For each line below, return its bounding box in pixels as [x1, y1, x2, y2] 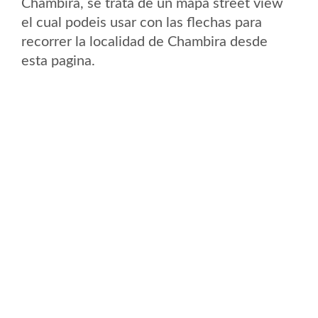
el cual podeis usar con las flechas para [21, 16, 262, 30]
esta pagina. [21, 54, 95, 68]
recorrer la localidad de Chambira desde [21, 35, 268, 49]
